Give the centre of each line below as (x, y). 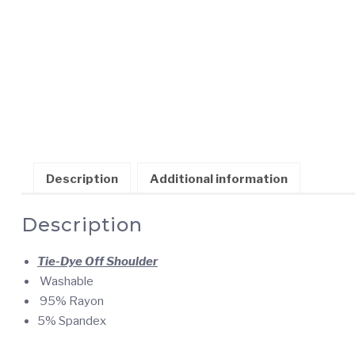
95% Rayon (70, 302)
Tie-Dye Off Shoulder (97, 262)
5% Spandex (71, 321)
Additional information (218, 179)
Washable (65, 282)
